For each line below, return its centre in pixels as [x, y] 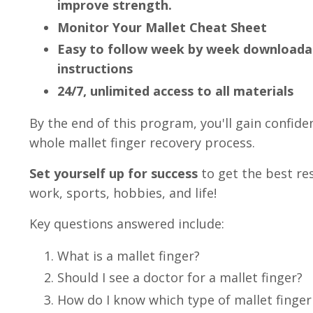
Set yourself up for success [115, 173]
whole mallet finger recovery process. [142, 142]
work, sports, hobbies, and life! [123, 192]
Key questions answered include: [127, 223]
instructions [97, 69]
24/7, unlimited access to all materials [175, 90]
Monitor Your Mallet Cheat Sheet [162, 27]
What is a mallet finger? [129, 255]
